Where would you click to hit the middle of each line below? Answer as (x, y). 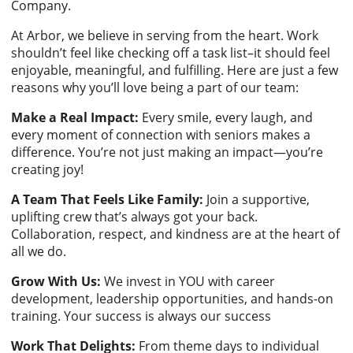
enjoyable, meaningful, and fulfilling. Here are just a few (175, 70)
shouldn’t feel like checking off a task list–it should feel (171, 53)
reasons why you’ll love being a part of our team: (155, 87)
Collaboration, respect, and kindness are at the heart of (175, 234)
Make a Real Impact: (75, 117)
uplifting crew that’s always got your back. (134, 217)
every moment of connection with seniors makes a (161, 135)
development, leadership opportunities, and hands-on (172, 299)
